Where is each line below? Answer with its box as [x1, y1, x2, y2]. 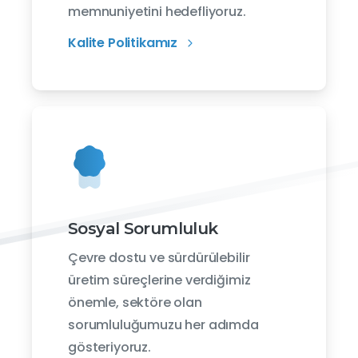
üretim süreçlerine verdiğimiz [68, 270, 251, 289]
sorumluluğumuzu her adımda [68, 315, 259, 334]
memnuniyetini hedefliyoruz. [68, 2, 246, 21]
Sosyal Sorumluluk [68, 217, 218, 238]
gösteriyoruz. [68, 337, 151, 356]
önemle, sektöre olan [68, 292, 202, 312]
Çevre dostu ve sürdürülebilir [68, 248, 250, 267]
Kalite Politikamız [68, 33, 178, 52]
